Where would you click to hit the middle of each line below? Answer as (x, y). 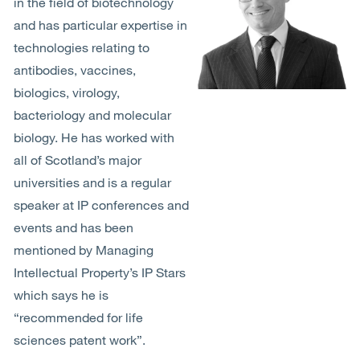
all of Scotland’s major (78, 160)
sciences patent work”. (80, 340)
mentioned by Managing (84, 250)
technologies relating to (82, 47)
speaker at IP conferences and (101, 205)
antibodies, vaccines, (75, 70)
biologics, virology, (67, 92)
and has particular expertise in (100, 25)
